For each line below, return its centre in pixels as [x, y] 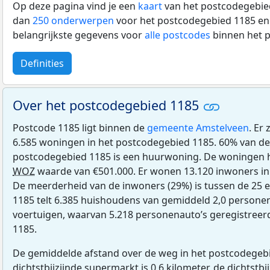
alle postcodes [177, 35]
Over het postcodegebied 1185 [108, 105]
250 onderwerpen [73, 20]
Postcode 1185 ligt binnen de [80, 127]
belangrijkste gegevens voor [79, 35]
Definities [42, 63]
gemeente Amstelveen [198, 127]
